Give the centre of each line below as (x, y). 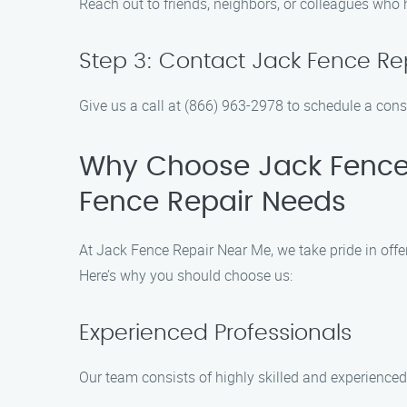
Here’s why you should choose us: (186, 275)
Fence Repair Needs (213, 203)
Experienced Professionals (215, 333)
